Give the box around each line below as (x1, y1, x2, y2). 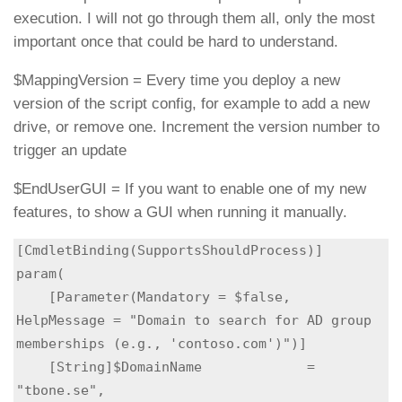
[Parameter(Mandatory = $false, (16, 289, 48, 305)
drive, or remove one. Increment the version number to (13, 118, 380, 135)
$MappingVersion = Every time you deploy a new (13, 71, 340, 89)
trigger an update (13, 141, 127, 159)
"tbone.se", (16, 382, 105, 398)
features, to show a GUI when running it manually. (13, 203, 347, 221)
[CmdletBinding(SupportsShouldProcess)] (16, 242, 323, 258)
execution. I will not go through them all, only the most (13, 10, 375, 28)
